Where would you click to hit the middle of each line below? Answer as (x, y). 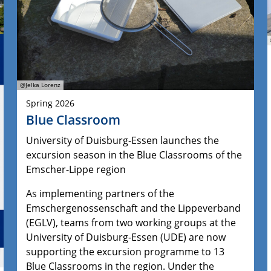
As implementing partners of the (100, 193)
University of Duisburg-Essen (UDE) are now (126, 237)
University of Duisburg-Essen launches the (123, 140)
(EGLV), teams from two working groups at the (131, 222)
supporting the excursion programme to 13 (126, 251)
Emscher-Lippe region (76, 169)
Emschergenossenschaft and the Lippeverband (134, 208)
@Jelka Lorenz (41, 85)
